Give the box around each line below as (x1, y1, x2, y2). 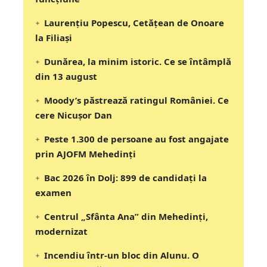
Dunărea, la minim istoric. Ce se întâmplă (44, 55, 232, 67)
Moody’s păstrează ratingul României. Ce (44, 94, 229, 106)
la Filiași (35, 31, 72, 44)
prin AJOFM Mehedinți (35, 147, 136, 160)
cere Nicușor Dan (35, 108, 112, 121)
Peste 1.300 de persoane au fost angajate (44, 132, 229, 145)
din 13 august (35, 70, 97, 82)
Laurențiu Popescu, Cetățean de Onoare (44, 16, 225, 29)
